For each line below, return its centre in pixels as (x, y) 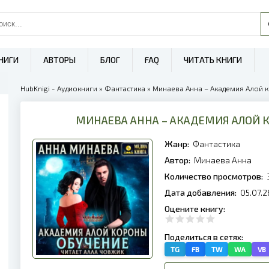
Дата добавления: (201, 192)
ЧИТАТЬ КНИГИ (213, 60)
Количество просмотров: (215, 176)
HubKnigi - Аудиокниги (59, 88)
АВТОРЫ (59, 60)
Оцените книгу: (196, 209)
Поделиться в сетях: (205, 237)
